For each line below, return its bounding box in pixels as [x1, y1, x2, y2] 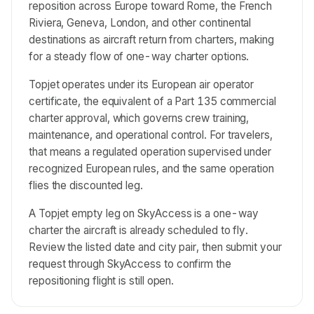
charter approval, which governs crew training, [29, 111, 250, 125]
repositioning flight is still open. [29, 274, 175, 287]
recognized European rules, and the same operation [29, 162, 275, 175]
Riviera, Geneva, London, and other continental [29, 16, 252, 29]
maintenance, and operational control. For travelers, [29, 128, 273, 142]
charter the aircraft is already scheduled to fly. [29, 224, 249, 237]
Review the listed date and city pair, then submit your [29, 240, 282, 254]
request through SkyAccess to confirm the [29, 257, 231, 271]
